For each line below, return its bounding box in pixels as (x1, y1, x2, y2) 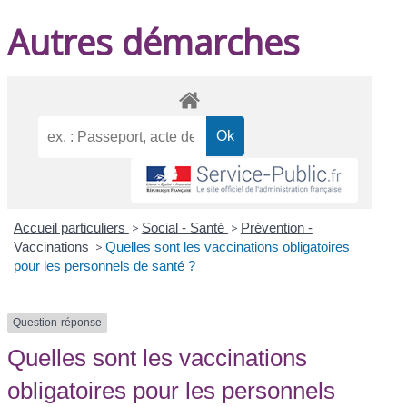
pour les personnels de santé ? (13, 258, 195, 274)
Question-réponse (13, 316, 103, 330)
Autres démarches (7, 17, 301, 65)
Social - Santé (141, 220, 228, 236)
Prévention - (240, 220, 313, 236)
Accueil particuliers (13, 220, 129, 236)
